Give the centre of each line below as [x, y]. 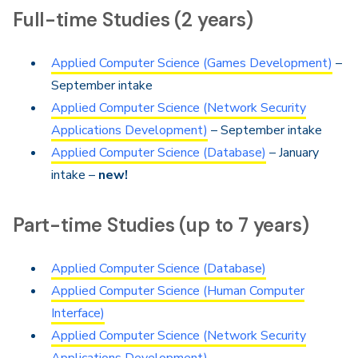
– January [292, 153]
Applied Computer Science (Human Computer [178, 291]
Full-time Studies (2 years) [133, 20]
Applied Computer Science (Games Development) [192, 63]
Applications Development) [129, 130]
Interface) [78, 313]
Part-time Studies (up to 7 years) [161, 225]
